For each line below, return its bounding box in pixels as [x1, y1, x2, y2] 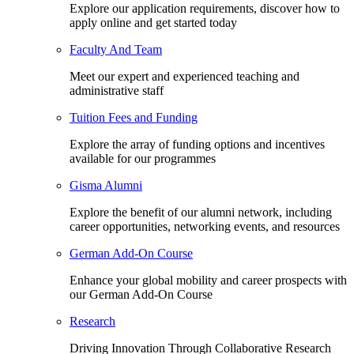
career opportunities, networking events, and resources [70, 220, 340, 233]
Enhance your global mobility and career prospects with [70, 273, 347, 287]
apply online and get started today [70, 16, 237, 29]
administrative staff [70, 84, 164, 97]
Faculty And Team [70, 43, 162, 56]
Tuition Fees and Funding [70, 111, 198, 124]
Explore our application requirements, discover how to [70, 2, 340, 15]
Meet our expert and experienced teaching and [70, 70, 299, 83]
